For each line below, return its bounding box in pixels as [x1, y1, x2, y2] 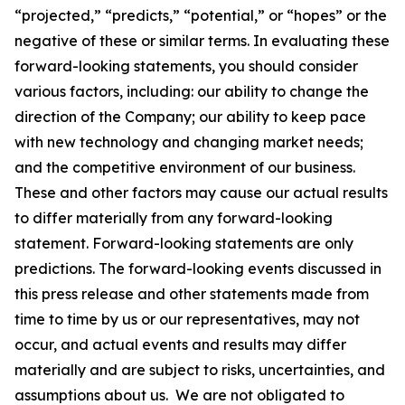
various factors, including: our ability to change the [14, 82, 369, 100]
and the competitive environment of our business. [14, 158, 355, 176]
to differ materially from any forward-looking [14, 209, 333, 227]
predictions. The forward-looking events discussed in [14, 259, 381, 278]
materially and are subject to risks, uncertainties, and [14, 361, 385, 379]
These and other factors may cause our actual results [14, 184, 388, 202]
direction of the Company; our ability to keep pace [14, 108, 366, 126]
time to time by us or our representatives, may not [14, 310, 360, 328]
